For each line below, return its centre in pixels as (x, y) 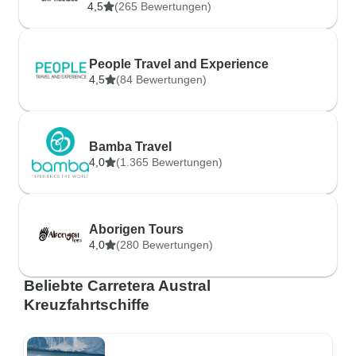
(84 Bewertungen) (161, 79)
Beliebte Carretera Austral (117, 286)
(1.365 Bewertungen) (169, 162)
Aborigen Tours (136, 229)
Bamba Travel (130, 147)
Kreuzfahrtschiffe (87, 305)
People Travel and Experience (179, 64)
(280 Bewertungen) (164, 245)
